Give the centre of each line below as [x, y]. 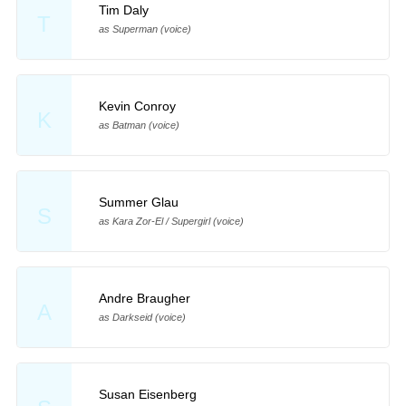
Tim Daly [123, 10]
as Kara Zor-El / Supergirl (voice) [171, 221]
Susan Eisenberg [147, 394]
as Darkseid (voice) [142, 317]
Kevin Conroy [137, 106]
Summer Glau [138, 202]
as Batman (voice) [139, 126]
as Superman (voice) [145, 29]
